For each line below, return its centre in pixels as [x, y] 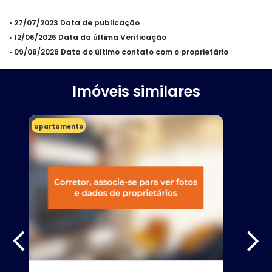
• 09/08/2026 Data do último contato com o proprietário [119, 52]
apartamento [59, 126]
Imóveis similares [136, 91]
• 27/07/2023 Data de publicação [74, 22]
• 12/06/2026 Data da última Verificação [88, 37]
